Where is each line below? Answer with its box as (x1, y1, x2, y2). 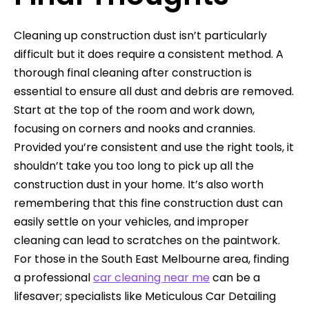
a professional (14, 269, 93, 286)
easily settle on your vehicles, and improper (14, 213, 249, 230)
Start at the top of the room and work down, (14, 101, 255, 118)
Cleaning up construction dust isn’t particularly (14, 27, 267, 43)
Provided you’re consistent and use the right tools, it (14, 139, 294, 155)
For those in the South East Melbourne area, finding (14, 250, 289, 267)
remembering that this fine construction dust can (14, 195, 283, 211)
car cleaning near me (93, 269, 210, 286)
